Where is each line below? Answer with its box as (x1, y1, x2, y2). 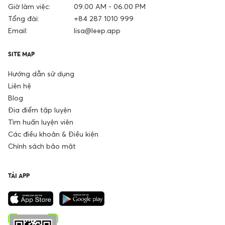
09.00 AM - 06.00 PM (73, 2, 146, 11)
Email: (8, 26, 28, 35)
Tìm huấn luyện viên (8, 118, 73, 127)
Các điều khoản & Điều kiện (8, 130, 98, 139)
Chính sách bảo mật (8, 142, 76, 151)
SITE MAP (8, 50, 35, 58)
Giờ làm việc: (8, 2, 50, 11)
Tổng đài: (8, 14, 39, 23)
